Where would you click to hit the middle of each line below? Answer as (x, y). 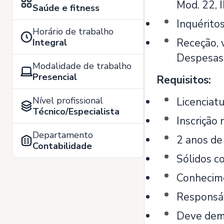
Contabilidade (62, 146)
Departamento (63, 135)
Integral (50, 42)
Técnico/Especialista (76, 111)
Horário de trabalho (73, 31)
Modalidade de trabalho (82, 66)
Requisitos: (184, 80)
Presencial (55, 77)
